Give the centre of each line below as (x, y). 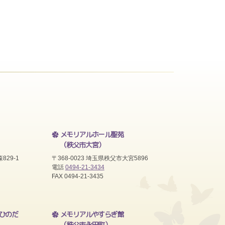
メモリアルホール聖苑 (92, 134)
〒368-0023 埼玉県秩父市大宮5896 (100, 158)
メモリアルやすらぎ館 (92, 214)
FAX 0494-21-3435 (77, 176)
